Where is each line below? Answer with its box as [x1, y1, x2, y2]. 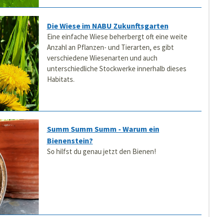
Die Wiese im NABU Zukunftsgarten [46, 20, 169, 31]
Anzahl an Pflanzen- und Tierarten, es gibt [46, 42, 174, 52]
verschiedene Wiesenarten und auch [46, 53, 157, 62]
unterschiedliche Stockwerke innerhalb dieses [46, 63, 186, 73]
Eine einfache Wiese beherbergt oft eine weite [46, 31, 187, 41]
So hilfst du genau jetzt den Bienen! [46, 147, 156, 156]
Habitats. [46, 74, 75, 84]
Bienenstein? [46, 136, 93, 146]
